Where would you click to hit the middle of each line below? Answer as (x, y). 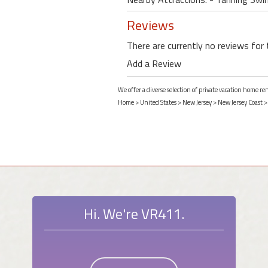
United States (158, 102)
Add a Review (154, 63)
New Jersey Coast (240, 102)
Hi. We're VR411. (134, 213)
